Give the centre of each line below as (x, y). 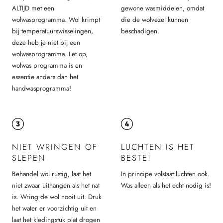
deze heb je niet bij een (46, 43)
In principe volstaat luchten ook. (165, 174)
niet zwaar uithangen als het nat (56, 185)
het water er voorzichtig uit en (54, 208)
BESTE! (136, 158)
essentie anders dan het (45, 77)
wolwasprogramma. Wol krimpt (56, 20)
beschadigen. (140, 31)
